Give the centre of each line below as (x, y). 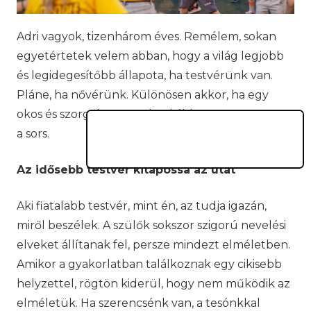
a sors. (33, 133)
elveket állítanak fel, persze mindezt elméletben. (153, 244)
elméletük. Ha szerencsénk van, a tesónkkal (138, 303)
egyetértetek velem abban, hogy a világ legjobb (150, 56)
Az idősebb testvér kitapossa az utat (126, 169)
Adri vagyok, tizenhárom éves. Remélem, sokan (146, 36)
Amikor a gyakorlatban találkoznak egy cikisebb (149, 264)
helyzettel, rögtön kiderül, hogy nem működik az (153, 283)
